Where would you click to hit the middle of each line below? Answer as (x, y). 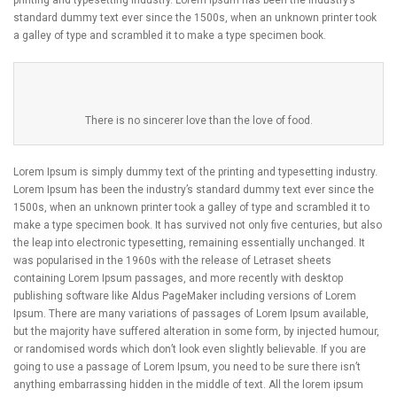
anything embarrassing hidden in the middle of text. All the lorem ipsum (188, 384)
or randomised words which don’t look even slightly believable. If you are (190, 349)
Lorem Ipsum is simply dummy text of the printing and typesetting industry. (195, 171)
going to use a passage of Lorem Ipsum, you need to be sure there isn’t (187, 366)
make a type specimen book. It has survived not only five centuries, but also (198, 225)
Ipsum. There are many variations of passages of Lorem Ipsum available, (191, 313)
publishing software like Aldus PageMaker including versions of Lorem (185, 296)
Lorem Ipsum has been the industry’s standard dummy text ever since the (194, 189)
